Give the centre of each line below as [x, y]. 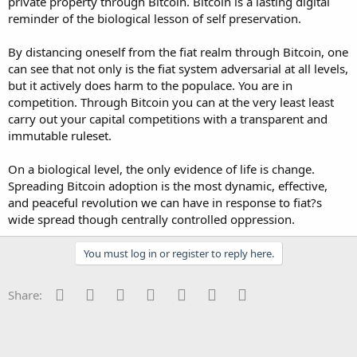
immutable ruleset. [60, 135]
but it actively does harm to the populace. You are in [150, 85]
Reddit [148, 293]
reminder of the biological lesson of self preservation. [155, 18]
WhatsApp [249, 293]
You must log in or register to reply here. [178, 253]
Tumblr [210, 293]
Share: [25, 294]
